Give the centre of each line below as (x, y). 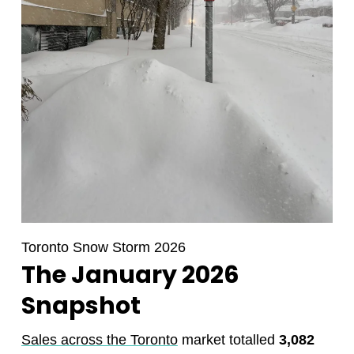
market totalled (228, 339)
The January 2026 (130, 275)
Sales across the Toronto (99, 339)
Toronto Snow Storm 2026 (103, 247)
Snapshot (81, 305)
